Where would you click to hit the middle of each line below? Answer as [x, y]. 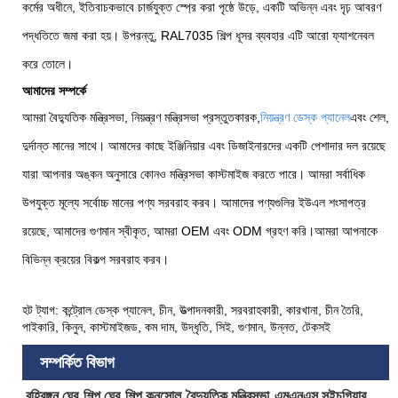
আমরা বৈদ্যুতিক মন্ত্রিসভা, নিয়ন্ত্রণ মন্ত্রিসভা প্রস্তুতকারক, [141, 117]
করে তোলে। [48, 64]
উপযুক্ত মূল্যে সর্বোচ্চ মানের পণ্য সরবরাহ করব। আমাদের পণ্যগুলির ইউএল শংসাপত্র [194, 202]
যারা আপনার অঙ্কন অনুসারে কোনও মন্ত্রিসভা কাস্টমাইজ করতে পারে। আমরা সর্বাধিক [194, 174]
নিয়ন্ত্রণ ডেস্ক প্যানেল [305, 117]
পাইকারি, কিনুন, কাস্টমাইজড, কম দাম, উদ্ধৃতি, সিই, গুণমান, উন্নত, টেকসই [176, 326]
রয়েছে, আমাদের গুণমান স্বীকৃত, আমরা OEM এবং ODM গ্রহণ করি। [168, 231]
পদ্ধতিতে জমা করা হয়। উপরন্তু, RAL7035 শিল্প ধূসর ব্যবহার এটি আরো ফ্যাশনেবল [198, 35]
